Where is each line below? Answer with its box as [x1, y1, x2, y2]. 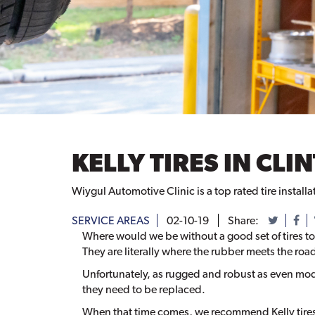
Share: [228, 213, 261, 227]
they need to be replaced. [82, 282, 205, 296]
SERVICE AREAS [72, 213, 150, 227]
